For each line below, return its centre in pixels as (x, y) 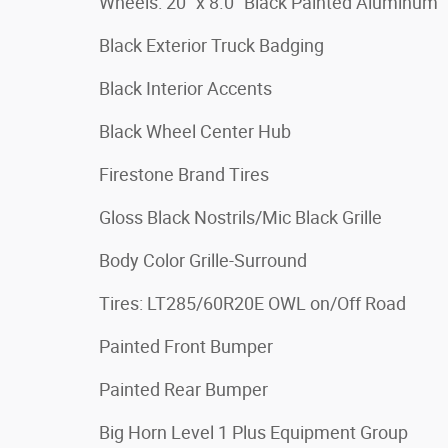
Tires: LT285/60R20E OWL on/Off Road (252, 303)
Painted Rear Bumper (183, 389)
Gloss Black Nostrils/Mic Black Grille (240, 217)
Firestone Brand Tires (184, 174)
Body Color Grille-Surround (203, 260)
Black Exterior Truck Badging (211, 45)
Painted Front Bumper (186, 346)
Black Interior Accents (185, 88)
